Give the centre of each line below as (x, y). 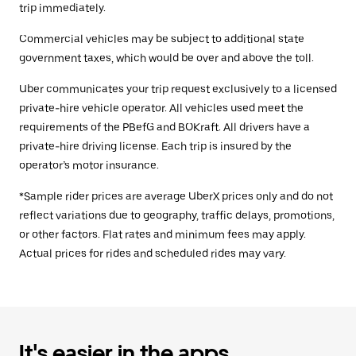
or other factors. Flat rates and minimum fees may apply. (163, 234)
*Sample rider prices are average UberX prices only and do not (176, 196)
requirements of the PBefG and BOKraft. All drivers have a (164, 127)
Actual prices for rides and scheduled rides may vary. (153, 253)
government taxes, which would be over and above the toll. (166, 58)
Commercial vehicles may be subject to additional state (162, 39)
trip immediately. (62, 8)
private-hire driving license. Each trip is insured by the (155, 146)
